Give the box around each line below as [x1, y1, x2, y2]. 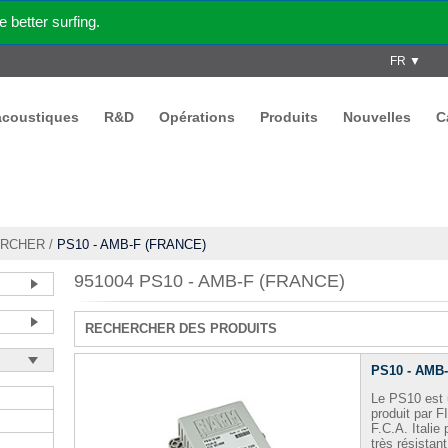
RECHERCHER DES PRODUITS [85, 321, 277, 336]
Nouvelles [343, 109, 411, 125]
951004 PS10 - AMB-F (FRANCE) [74, 271, 345, 291]
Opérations [159, 109, 235, 125]
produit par [371, 406, 436, 421]
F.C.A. [371, 421, 408, 436]
